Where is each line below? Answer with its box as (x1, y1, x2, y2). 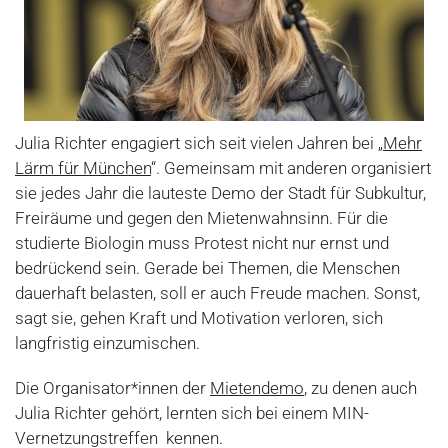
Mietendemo (210, 378, 304, 398)
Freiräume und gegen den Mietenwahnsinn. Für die (15, 208, 388, 228)
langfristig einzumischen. (15, 333, 200, 353)
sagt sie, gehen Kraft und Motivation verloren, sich (15, 308, 383, 328)
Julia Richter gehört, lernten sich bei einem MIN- (15, 403, 369, 423)
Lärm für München (15, 158, 151, 178)
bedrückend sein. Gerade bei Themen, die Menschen (15, 258, 400, 278)
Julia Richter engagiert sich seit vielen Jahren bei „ (15, 133, 383, 153)
